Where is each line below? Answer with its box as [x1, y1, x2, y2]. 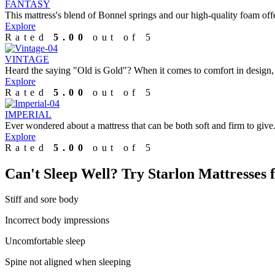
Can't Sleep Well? [5, 165, 118, 182]
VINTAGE [5, 53, 49, 64]
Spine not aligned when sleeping [5, 257, 131, 268]
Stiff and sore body [5, 194, 79, 205]
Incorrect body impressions [5, 215, 109, 226]
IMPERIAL [5, 109, 52, 120]
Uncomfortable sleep [5, 236, 85, 247]
